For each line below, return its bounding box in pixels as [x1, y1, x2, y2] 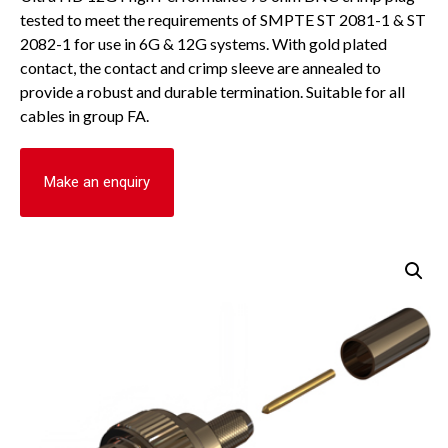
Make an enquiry [44, 173, 150, 192]
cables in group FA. [20, 106, 149, 126]
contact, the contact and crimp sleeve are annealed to [20, 58, 381, 78]
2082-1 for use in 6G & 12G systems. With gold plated [20, 34, 387, 54]
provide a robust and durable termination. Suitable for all [20, 82, 405, 102]
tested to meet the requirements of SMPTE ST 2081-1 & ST [20, 10, 426, 30]
